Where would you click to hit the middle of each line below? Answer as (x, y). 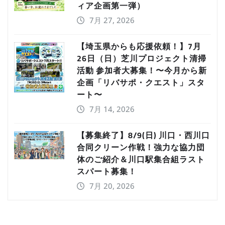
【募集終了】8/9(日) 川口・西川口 (143, 135)
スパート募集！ (107, 172)
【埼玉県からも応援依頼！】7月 (139, 46)
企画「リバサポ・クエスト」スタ (141, 83)
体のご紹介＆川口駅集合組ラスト (141, 159)
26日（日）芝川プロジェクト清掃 (142, 59)
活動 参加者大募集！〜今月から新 (142, 71)
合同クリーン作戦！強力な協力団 (141, 147)
